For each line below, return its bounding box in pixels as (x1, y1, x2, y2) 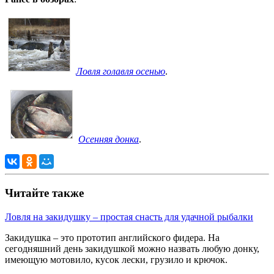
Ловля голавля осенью (76, 65, 165, 76)
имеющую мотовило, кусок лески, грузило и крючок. (5, 254, 228, 265)
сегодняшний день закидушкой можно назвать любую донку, (5, 243, 259, 254)
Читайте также (5, 186, 84, 199)
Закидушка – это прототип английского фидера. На (5, 232, 220, 243)
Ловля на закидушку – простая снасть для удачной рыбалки (5, 211, 253, 222)
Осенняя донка (78, 133, 139, 144)
